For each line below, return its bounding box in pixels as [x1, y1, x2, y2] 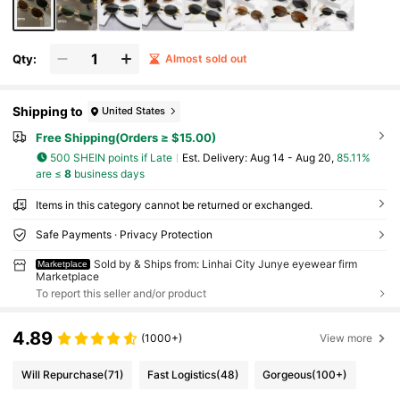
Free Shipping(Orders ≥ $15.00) [35, 129, 216, 145]
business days [71, 167, 145, 181]
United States [102, 104, 166, 118]
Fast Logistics [147, 367, 217, 381]
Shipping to [12, 104, 84, 120]
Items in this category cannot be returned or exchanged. [35, 198, 312, 212]
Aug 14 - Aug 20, [249, 150, 337, 164]
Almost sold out [164, 52, 247, 66]
